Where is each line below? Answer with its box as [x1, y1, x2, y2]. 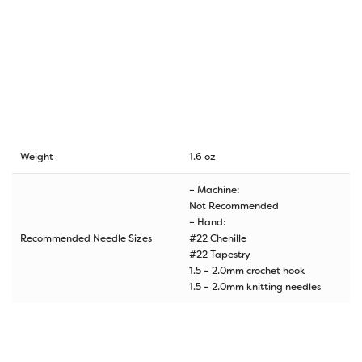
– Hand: [189, 215, 225, 229]
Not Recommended [189, 199, 279, 213]
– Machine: [189, 183, 239, 196]
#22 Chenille [189, 231, 246, 245]
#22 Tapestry [189, 247, 250, 261]
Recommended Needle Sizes [20, 231, 152, 245]
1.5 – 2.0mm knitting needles [189, 280, 321, 293]
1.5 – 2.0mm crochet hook [189, 263, 305, 277]
